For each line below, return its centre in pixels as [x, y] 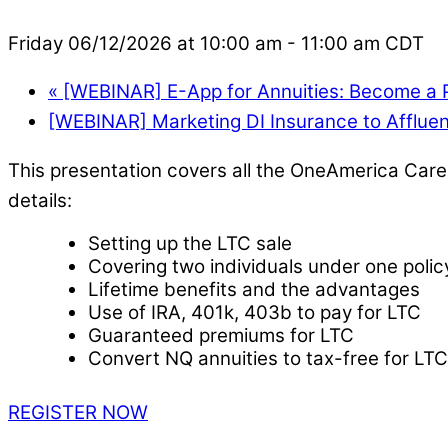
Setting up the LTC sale [190, 243]
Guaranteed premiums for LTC [221, 335]
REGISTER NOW [78, 412]
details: [40, 201]
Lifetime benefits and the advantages [254, 289]
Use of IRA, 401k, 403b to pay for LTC [254, 312]
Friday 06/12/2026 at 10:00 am [145, 43]
